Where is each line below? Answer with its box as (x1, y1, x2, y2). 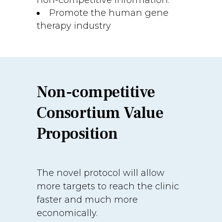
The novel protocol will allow (37, 167, 165, 178)
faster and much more (37, 194, 138, 205)
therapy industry (37, 20, 111, 31)
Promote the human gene (49, 7, 168, 18)
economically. (37, 208, 98, 219)
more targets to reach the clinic (37, 181, 179, 192)
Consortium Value (37, 103, 163, 123)
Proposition (37, 123, 118, 144)
